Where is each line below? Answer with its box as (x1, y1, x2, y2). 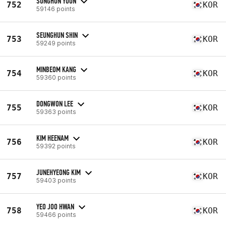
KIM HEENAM (36, 133, 69, 143)
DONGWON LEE (36, 98, 73, 108)
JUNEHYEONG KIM (36, 167, 81, 177)
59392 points (36, 142, 76, 150)
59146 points (36, 5, 75, 13)
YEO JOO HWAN (36, 201, 74, 211)
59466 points (36, 210, 76, 218)
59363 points (36, 107, 76, 116)
